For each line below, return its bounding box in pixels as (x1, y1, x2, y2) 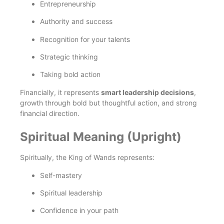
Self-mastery (40, 170, 82, 179)
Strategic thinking (40, 52, 98, 61)
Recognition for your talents (40, 34, 130, 43)
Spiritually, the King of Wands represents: (20, 153, 154, 162)
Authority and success (40, 17, 112, 26)
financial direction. (20, 108, 79, 117)
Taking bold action (40, 70, 100, 79)
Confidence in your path (40, 206, 118, 215)
